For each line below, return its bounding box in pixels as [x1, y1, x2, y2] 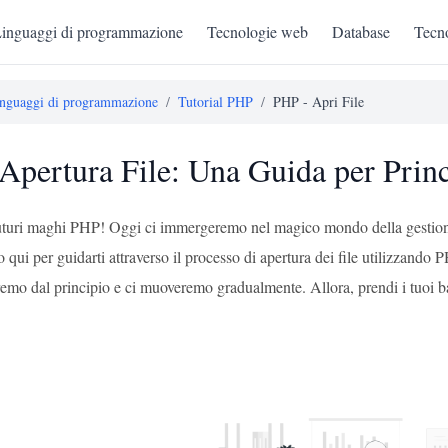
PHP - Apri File [273, 92, 364, 111]
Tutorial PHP [178, 92, 253, 111]
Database [331, 21, 390, 42]
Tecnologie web [206, 21, 308, 42]
